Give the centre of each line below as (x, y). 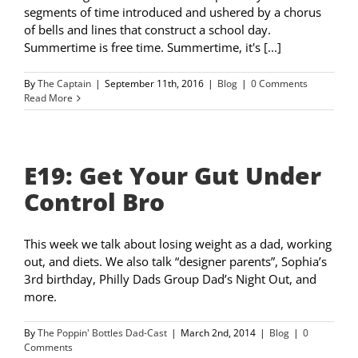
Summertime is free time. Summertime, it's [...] (153, 47)
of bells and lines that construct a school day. (147, 30)
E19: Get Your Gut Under (173, 175)
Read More (48, 98)
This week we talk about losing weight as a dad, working (178, 244)
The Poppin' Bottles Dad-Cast (102, 333)
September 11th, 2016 (154, 84)
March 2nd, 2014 (218, 333)
